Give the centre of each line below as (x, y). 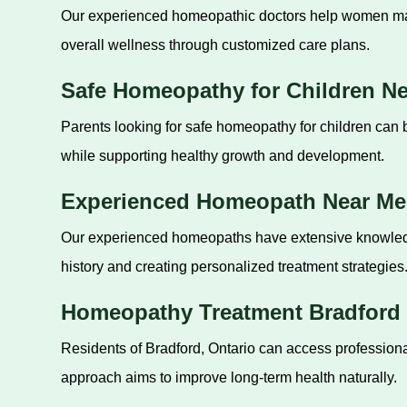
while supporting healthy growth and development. (222, 156)
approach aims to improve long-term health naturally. (228, 377)
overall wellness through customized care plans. (215, 45)
